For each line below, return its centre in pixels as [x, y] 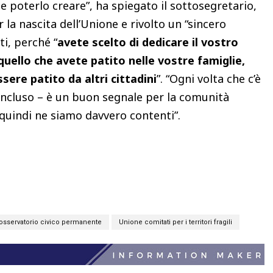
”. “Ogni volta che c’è [209, 78]
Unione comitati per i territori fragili [175, 222]
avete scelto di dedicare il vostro [148, 42]
